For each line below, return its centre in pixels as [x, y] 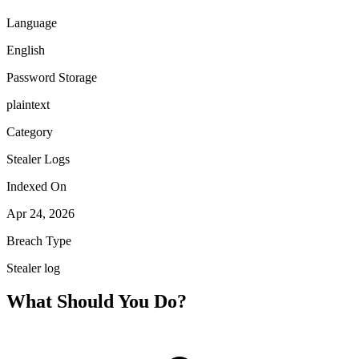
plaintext [28, 104]
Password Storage [52, 77]
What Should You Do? [97, 302]
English [26, 50]
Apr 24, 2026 [40, 213]
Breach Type [39, 240]
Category [30, 131]
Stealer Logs [38, 159]
